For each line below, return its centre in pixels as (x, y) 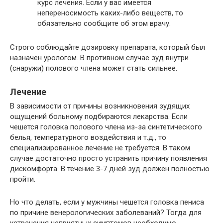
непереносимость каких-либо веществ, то (110, 13)
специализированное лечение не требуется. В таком (100, 148)
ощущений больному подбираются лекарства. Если (99, 117)
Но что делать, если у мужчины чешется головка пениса (107, 202)
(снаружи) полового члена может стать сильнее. (94, 68)
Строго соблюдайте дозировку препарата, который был (108, 48)
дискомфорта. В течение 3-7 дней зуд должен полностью (110, 169)
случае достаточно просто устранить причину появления (109, 159)
